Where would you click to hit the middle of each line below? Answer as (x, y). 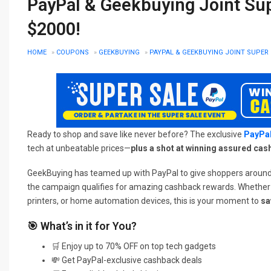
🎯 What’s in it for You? (82, 226)
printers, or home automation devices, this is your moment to (144, 201)
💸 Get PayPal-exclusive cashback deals (127, 260)
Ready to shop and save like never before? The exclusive (135, 134)
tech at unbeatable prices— (79, 148)
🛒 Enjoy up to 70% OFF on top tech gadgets (134, 246)
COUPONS (73, 52)
